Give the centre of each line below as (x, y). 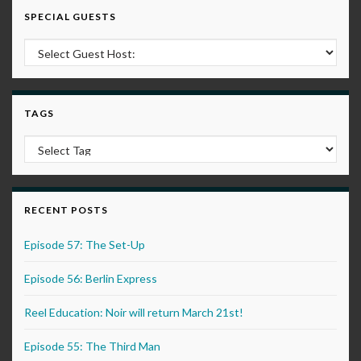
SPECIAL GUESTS (70, 17)
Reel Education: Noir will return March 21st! (134, 313)
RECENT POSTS (66, 210)
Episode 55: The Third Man (92, 346)
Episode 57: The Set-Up (85, 245)
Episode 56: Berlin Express (91, 279)
